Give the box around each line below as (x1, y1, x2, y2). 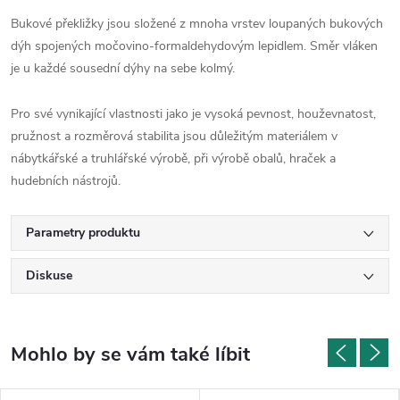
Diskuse (26, 266, 72, 284)
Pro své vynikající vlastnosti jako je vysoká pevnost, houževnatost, (11, 104, 376, 122)
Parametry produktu (26, 223, 140, 241)
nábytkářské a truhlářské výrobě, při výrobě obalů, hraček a (11, 149, 336, 167)
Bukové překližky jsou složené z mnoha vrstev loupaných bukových (11, 14, 383, 32)
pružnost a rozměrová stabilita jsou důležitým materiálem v (11, 127, 337, 145)
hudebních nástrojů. (11, 171, 121, 189)
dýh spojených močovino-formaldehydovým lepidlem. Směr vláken (11, 37, 378, 54)
